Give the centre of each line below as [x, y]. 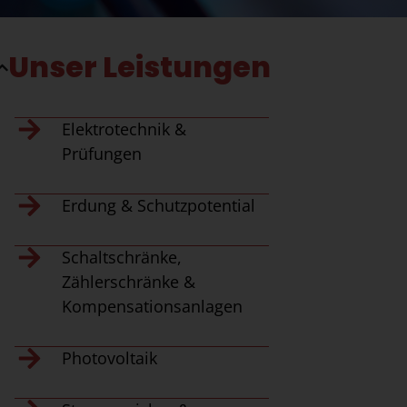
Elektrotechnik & [124, 129]
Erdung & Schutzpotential [158, 205]
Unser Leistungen [140, 67]
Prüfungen [101, 154]
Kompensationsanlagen [152, 306]
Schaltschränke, [121, 257]
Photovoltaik [109, 358]
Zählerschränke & [128, 282]
